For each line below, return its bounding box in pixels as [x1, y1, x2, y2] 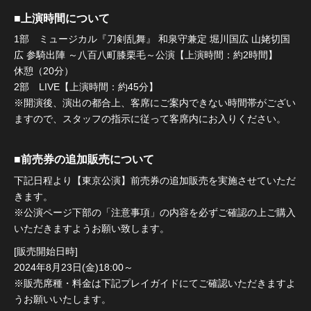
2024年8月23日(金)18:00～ [14, 262, 133, 273]
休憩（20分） [14, 65, 74, 76]
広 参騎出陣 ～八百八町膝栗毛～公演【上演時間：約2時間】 [14, 49, 278, 60]
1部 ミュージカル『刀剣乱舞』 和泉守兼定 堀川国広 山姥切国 [14, 33, 290, 44]
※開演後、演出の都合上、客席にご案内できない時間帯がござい [14, 97, 296, 108]
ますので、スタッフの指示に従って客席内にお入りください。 [14, 113, 286, 124]
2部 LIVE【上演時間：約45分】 [14, 81, 158, 92]
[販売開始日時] [14, 246, 78, 257]
